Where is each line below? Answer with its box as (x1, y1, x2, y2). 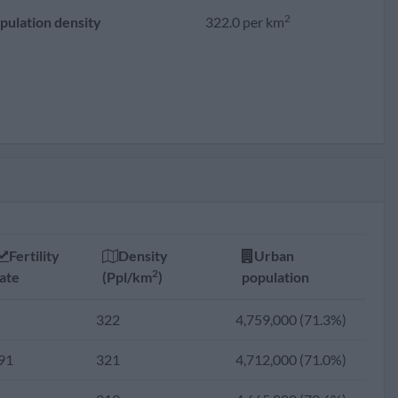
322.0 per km (205, 13, 284, 30)
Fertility (9, 247, 60, 264)
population (242, 268, 309, 285)
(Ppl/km (102, 268, 152, 285)
